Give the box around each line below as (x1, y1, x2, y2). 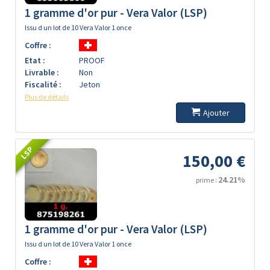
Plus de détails (25, 92, 69, 101)
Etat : (25, 55, 45, 66)
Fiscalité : (25, 79, 61, 90)
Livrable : (25, 67, 59, 78)
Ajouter (203, 107, 230, 118)
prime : (196, 175, 218, 184)
